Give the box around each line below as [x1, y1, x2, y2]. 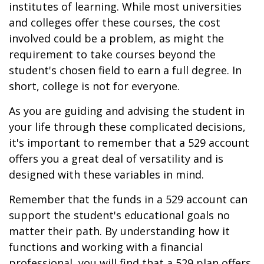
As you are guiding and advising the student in [9, 104, 245, 118]
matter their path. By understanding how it [9, 224, 230, 238]
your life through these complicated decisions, [9, 120, 246, 134]
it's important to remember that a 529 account [9, 136, 249, 150]
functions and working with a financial [9, 240, 203, 254]
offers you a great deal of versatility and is [9, 151, 223, 166]
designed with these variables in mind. [9, 167, 204, 181]
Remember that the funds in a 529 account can [9, 192, 247, 206]
